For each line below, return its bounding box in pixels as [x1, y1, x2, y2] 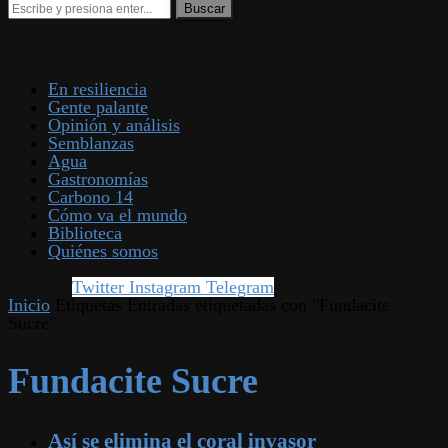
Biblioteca [48, 223, 122, 243]
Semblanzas [48, 133, 134, 153]
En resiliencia [48, 79, 147, 99]
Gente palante [48, 97, 148, 117]
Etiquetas [55, 295, 122, 315]
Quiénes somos [48, 241, 158, 261]
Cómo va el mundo [48, 205, 187, 225]
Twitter [72, 277, 124, 297]
